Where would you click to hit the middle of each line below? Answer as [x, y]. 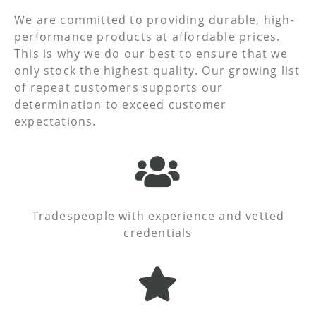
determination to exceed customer [121, 104]
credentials [158, 233]
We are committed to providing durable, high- [154, 19]
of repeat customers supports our [119, 87]
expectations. [55, 121]
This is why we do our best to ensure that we [151, 53]
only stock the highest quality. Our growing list [157, 70]
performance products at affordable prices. [147, 36]
